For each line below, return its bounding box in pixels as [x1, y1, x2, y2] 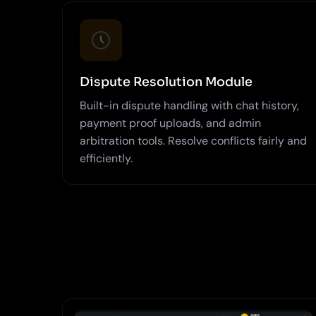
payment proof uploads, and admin [80, 115, 261, 130]
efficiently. [80, 150, 133, 166]
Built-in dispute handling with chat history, [80, 97, 299, 113]
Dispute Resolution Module [80, 73, 253, 90]
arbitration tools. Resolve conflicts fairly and [80, 133, 307, 148]
